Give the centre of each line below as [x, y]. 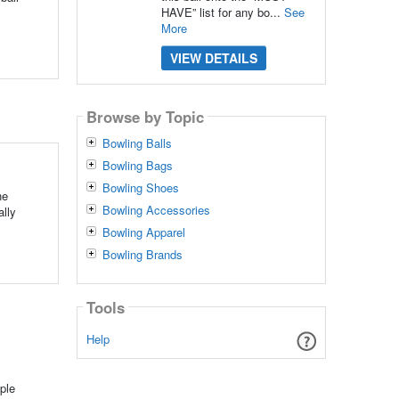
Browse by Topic [145, 116]
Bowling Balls [137, 143]
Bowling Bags [137, 166]
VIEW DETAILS [213, 58]
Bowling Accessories [156, 210]
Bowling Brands [142, 255]
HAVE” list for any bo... [222, 12]
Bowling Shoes [140, 188]
